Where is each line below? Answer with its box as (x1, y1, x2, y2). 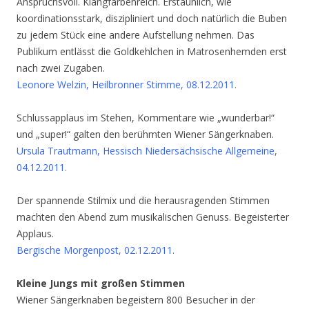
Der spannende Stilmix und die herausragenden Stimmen (17, 194, 270, 207)
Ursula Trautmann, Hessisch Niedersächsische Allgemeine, (17, 144, 277, 157)
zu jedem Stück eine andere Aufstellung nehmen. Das (17, 28, 255, 41)
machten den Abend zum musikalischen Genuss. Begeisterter (17, 210, 289, 223)
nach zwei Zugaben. (17, 61, 105, 74)
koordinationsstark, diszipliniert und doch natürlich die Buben (17, 12, 287, 25)
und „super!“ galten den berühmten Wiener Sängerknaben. (17, 128, 274, 141)
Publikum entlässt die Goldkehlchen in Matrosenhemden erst (17, 45, 287, 58)
